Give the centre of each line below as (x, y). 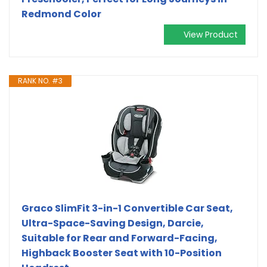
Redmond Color (61, 14)
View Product (211, 34)
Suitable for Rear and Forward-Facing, (119, 238)
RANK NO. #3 (40, 80)
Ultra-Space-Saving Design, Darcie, (113, 223)
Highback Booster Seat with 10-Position (122, 253)
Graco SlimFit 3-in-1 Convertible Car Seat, (127, 208)
